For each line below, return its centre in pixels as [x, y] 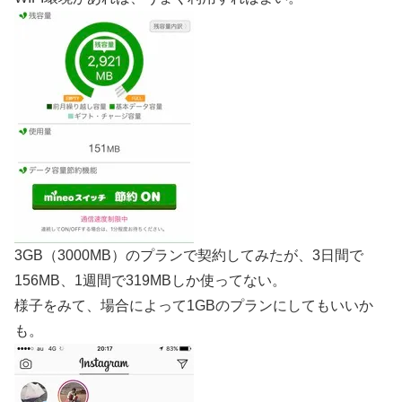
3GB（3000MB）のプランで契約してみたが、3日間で [189, 255]
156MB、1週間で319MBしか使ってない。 [150, 280]
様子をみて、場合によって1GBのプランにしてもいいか [194, 305]
